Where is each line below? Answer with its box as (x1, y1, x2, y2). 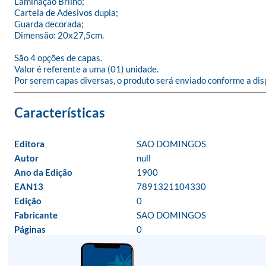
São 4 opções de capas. (14, 52, 102, 63)
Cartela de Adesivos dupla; (14, 7, 118, 18)
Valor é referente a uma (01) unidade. (14, 64, 159, 74)
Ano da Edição (14, 167, 72, 178)
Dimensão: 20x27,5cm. (14, 30, 104, 40)
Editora (14, 138, 45, 149)
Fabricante (14, 210, 58, 220)
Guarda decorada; (14, 18, 84, 29)
